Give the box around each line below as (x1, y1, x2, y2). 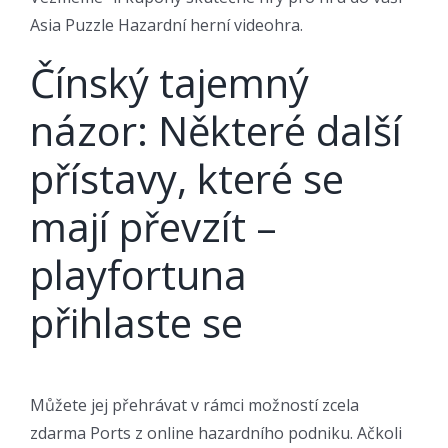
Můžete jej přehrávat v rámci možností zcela (30, 393, 359, 416)
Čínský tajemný (30, 54, 309, 110)
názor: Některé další (30, 102, 402, 158)
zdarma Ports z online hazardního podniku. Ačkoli (30, 421, 402, 444)
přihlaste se (30, 294, 243, 350)
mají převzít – (30, 198, 277, 254)
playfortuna (30, 246, 247, 302)
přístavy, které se (30, 150, 344, 206)
